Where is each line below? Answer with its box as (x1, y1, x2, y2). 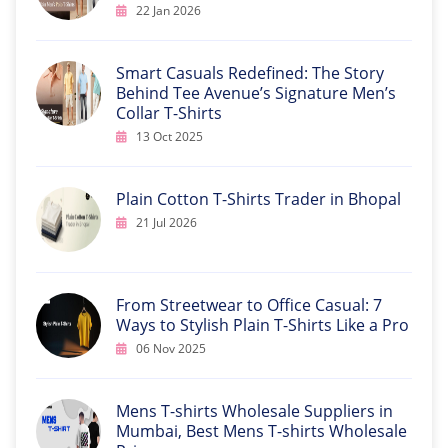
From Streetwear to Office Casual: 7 (116, 294, 382, 316)
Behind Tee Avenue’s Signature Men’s (116, 82, 396, 104)
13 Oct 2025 (133, 128, 203, 145)
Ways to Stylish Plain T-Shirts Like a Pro (116, 314, 409, 336)
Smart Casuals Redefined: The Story (116, 62, 384, 84)
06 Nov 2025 (133, 340, 206, 357)
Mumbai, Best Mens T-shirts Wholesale (116, 420, 407, 442)
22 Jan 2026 (133, 2, 201, 19)
